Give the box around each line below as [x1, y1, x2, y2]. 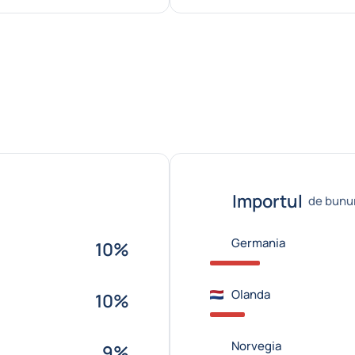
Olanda [231, 286, 270, 303]
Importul [232, 189, 303, 213]
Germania [231, 235, 285, 251]
